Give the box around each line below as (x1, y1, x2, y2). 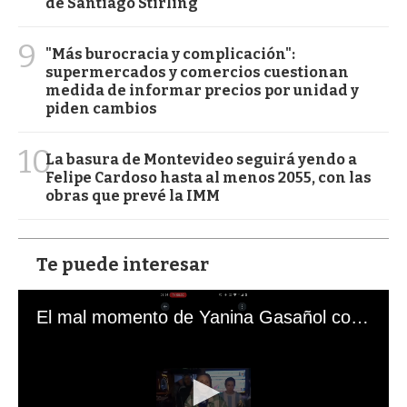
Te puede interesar (36, 253, 209, 275)
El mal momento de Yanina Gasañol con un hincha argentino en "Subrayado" (351, 306, 369, 327)
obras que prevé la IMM (45, 186, 220, 204)
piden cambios (45, 99, 157, 117)
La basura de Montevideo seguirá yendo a (45, 150, 357, 168)
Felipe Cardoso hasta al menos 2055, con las (45, 168, 372, 186)
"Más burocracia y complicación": (45, 45, 295, 63)
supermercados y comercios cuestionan (45, 63, 349, 81)
